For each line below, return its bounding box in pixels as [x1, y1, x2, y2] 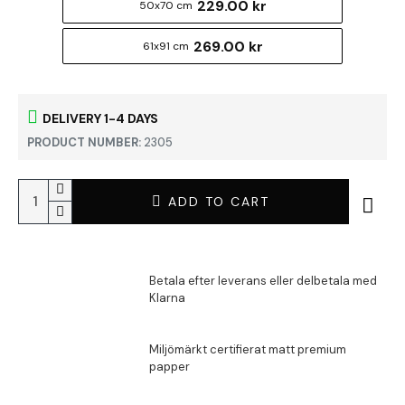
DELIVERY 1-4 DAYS [42, 109, 158, 127]
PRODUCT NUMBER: [27, 135, 141, 150]
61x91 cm [142, 39, 189, 53]
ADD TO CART [167, 193, 269, 210]
